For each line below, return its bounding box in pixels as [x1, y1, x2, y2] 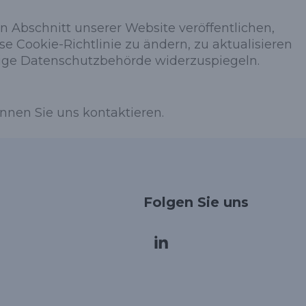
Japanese [152, 227, 196, 240]
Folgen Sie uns [143, 193, 249, 210]
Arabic [152, 250, 181, 262]
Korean [152, 205, 183, 217]
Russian [152, 273, 186, 285]
